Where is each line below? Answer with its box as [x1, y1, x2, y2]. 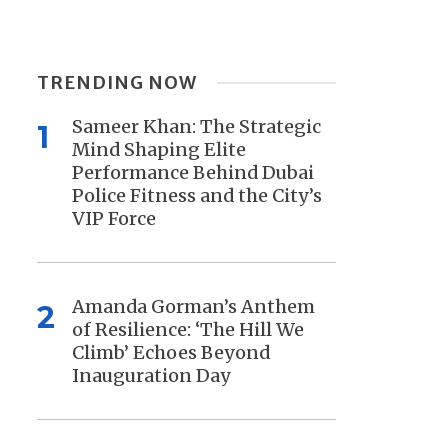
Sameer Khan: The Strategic [71, 115, 321, 139]
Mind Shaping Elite [71, 138, 246, 162]
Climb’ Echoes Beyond [71, 341, 270, 365]
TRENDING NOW [36, 71, 197, 95]
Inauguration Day [71, 364, 231, 388]
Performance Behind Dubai [71, 161, 314, 185]
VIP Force [71, 207, 156, 231]
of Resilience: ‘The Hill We [71, 318, 304, 342]
